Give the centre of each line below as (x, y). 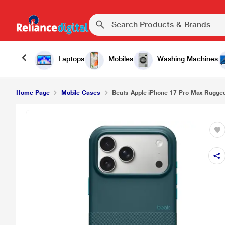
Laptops (71, 59)
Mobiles (121, 59)
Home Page (33, 93)
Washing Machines (188, 59)
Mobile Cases (81, 93)
